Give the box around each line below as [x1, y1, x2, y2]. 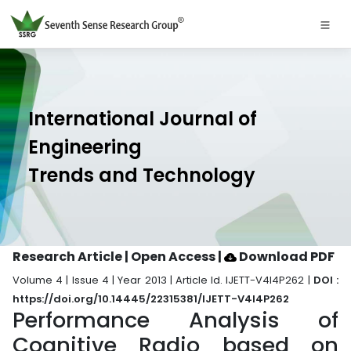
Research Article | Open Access [13, 248, 218, 266]
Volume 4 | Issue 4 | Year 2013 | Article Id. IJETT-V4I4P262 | [13, 273, 313, 288]
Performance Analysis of [13, 305, 338, 335]
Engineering [28, 134, 142, 160]
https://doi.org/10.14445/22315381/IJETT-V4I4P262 [13, 291, 289, 306]
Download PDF [237, 248, 335, 266]
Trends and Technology [28, 162, 255, 188]
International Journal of [28, 106, 257, 132]
